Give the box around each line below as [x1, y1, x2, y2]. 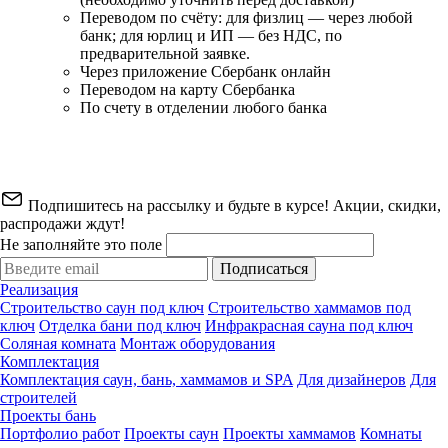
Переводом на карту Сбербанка [80, 81, 295, 99]
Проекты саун [124, 425, 219, 443]
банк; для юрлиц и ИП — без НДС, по [80, 27, 342, 45]
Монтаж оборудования [120, 335, 275, 353]
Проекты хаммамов [223, 425, 356, 443]
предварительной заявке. [80, 45, 250, 63]
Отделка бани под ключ [39, 317, 201, 335]
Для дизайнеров [297, 371, 406, 389]
